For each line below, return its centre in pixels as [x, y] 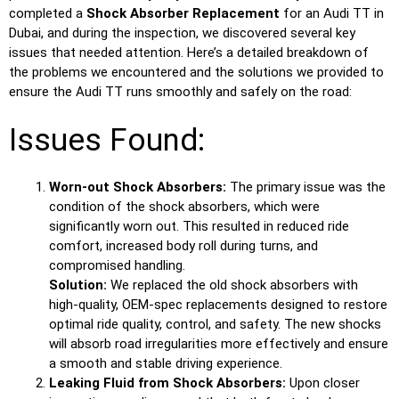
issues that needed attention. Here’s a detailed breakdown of [189, 53]
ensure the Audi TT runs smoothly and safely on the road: [180, 92]
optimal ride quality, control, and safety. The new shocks [215, 324]
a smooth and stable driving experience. [166, 363]
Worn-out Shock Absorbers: [138, 187]
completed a [48, 14]
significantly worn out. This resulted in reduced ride [199, 226]
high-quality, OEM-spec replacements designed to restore [218, 304]
